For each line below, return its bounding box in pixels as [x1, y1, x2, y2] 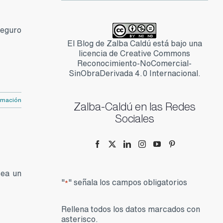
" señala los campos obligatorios [68, 176, 187, 188]
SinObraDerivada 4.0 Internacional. [68, 67, 201, 79]
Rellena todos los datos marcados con [61, 203, 200, 215]
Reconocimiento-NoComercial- [77, 57, 192, 69]
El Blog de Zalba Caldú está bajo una [67, 37, 202, 49]
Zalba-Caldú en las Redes [73, 98, 196, 114]
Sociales [114, 110, 154, 126]
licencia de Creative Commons [79, 47, 191, 59]
